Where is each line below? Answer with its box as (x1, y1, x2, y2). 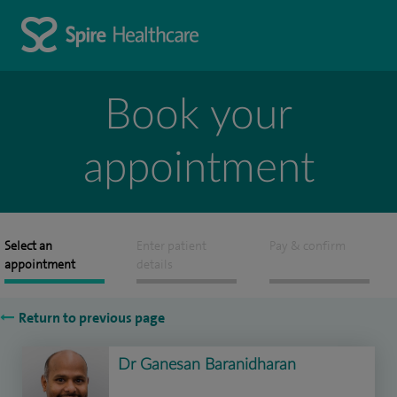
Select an (4, 238, 52, 253)
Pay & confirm (269, 238, 346, 253)
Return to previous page (19, 309, 165, 326)
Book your (105, 94, 292, 136)
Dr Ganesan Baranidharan (117, 357, 296, 373)
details (136, 257, 174, 272)
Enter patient (136, 238, 207, 253)
